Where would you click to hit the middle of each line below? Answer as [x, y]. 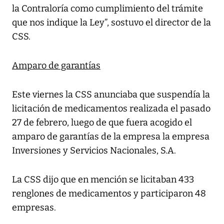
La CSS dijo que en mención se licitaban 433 [103, 180]
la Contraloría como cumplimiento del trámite [107, 9]
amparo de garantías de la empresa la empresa [111, 137]
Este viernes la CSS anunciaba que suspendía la [111, 95]
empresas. [34, 208]
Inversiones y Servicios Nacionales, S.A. [94, 151]
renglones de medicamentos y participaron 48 [109, 194]
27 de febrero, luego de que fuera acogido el [102, 123]
